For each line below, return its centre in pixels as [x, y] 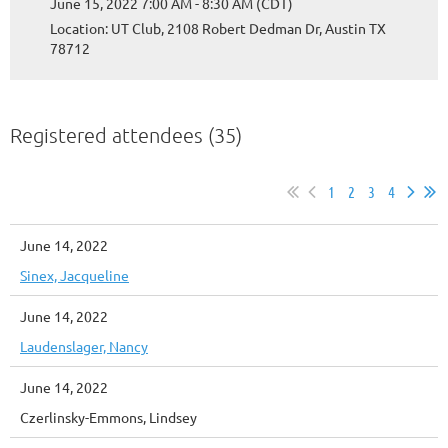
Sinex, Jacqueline [74, 274]
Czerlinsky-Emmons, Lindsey [108, 416]
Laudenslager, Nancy [84, 345]
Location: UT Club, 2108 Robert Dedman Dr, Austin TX [218, 27]
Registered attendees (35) [126, 134]
